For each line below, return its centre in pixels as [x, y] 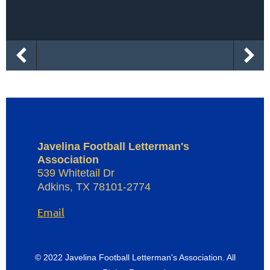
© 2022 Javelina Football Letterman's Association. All [135, 257]
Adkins [54, 187]
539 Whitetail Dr [76, 173]
